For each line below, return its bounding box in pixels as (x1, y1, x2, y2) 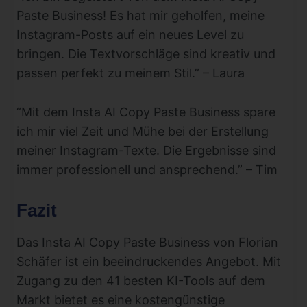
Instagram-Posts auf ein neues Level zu (16, 27, 244, 42)
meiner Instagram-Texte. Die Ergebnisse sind (16, 143, 276, 158)
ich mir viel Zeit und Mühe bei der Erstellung (16, 123, 269, 138)
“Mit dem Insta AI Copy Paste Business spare (16, 104, 275, 119)
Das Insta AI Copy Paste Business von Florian (16, 234, 278, 249)
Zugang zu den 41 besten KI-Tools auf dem (16, 273, 265, 288)
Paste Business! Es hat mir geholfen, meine (16, 8, 265, 23)
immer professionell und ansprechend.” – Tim (16, 162, 278, 177)
